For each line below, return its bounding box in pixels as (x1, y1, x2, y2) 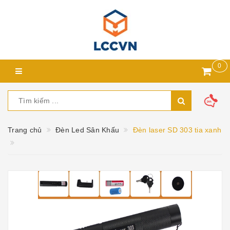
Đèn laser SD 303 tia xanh (132, 126, 221, 134)
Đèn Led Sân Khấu (55, 126, 119, 134)
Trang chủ (8, 126, 42, 134)
